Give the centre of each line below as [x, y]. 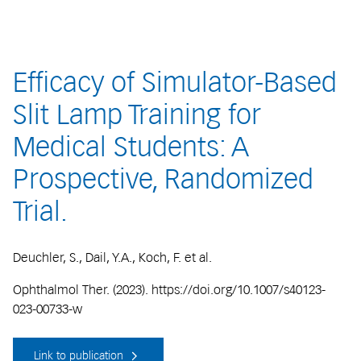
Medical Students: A [131, 147]
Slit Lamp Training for [137, 115]
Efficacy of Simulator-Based [175, 83]
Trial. [40, 212]
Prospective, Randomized [163, 179]
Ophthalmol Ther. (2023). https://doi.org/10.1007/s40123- [169, 289]
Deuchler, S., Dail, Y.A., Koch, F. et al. [114, 257]
